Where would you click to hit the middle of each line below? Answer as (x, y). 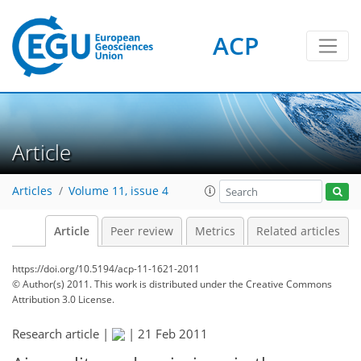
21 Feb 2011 (173, 334)
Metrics (215, 231)
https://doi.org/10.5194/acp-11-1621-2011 (106, 269)
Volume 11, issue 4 (118, 191)
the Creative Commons (280, 284)
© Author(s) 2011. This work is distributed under (120, 284)
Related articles (298, 231)
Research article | (62, 334)
